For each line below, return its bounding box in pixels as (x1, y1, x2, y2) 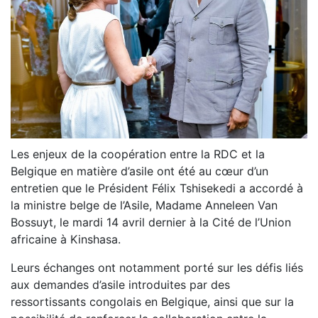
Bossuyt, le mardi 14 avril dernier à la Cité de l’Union (11, 214, 291, 229)
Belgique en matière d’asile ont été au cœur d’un (11, 163, 268, 178)
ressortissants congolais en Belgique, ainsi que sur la (11, 294, 294, 309)
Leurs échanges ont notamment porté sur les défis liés (11, 260, 303, 275)
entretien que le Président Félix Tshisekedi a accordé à (11, 180, 303, 195)
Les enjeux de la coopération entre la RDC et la (11, 146, 265, 161)
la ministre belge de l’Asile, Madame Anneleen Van (11, 197, 278, 212)
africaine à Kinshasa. (11, 231, 121, 246)
